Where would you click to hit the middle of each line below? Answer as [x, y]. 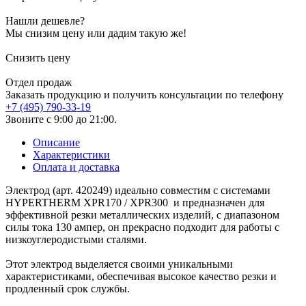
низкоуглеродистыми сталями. [76, 239]
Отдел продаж [39, 82]
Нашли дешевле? [45, 20]
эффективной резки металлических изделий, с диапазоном [142, 214]
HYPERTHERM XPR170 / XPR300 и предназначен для [135, 202]
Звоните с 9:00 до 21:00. [61, 119]
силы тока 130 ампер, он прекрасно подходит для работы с [142, 227]
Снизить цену [38, 57]
